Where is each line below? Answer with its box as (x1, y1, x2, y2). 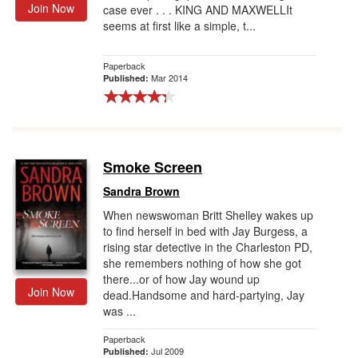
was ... (103, 303, 136, 319)
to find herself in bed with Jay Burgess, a (103, 223, 308, 239)
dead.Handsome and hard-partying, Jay (103, 287, 304, 303)
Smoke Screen (103, 157, 202, 177)
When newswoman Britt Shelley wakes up (103, 207, 313, 223)
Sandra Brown (103, 183, 180, 199)
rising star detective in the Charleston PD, (103, 239, 312, 255)
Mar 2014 (151, 71, 188, 84)
